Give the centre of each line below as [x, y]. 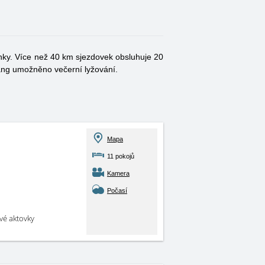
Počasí [117, 190]
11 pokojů [121, 156]
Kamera [118, 173]
